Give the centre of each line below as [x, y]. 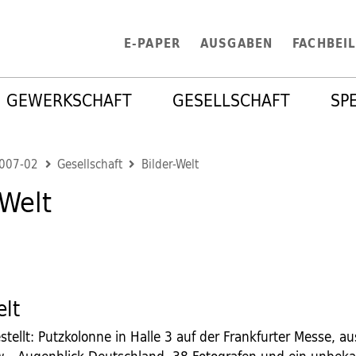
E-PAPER [152, 43]
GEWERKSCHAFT [70, 100]
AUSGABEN [236, 43]
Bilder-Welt [170, 164]
